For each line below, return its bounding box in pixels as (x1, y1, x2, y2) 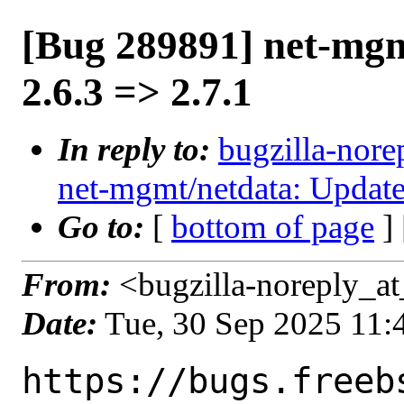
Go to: (58, 208, 152, 245)
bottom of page (171, 208, 374, 245)
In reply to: (58, 131, 218, 168)
